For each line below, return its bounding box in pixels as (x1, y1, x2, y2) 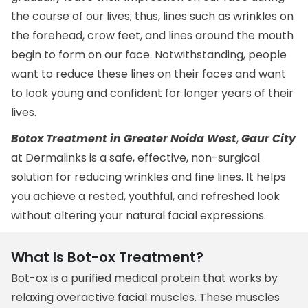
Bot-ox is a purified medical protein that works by (11, 270, 278, 286)
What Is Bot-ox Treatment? (11, 247, 204, 267)
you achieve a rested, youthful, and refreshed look (11, 188, 280, 204)
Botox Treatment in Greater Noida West (11, 131, 237, 146)
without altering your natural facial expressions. (11, 208, 267, 223)
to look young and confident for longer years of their (11, 85, 294, 101)
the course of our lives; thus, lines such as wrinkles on (11, 8, 294, 24)
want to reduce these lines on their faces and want (11, 66, 287, 82)
